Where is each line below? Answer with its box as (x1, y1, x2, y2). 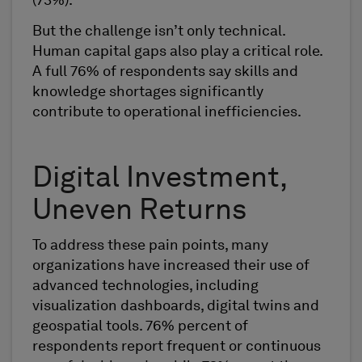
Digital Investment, (32, 164, 286, 194)
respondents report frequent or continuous (32, 339, 321, 354)
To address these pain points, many (32, 238, 268, 253)
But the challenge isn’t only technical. (32, 23, 285, 39)
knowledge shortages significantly (32, 84, 263, 99)
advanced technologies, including (32, 278, 259, 293)
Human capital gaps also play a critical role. (32, 44, 322, 59)
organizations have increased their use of (32, 258, 309, 273)
